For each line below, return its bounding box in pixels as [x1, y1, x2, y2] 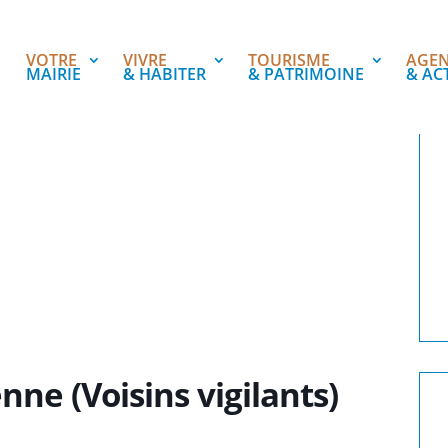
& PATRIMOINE [247, 63, 364, 85]
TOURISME [247, 49, 330, 71]
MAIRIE [25, 63, 81, 85]
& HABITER [122, 63, 206, 85]
